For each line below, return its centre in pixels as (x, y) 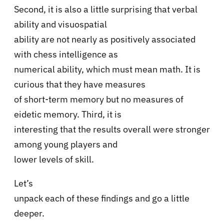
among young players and (66, 144)
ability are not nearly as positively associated (105, 39)
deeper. (29, 213)
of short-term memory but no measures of (99, 99)
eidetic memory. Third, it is (68, 114)
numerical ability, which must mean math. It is (107, 69)
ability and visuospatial (60, 24)
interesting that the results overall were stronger (112, 129)
